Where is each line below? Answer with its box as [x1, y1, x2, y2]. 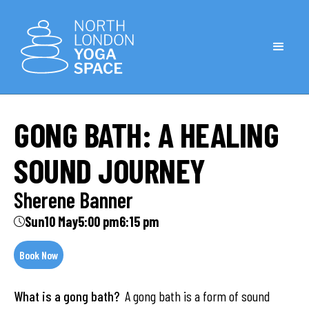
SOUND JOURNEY [14, 150, 206, 190]
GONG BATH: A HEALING [14, 114, 279, 154]
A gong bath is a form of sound [125, 288, 270, 304]
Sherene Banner [14, 186, 133, 212]
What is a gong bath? [14, 288, 125, 304]
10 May [44, 213, 78, 230]
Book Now [19, 248, 58, 261]
